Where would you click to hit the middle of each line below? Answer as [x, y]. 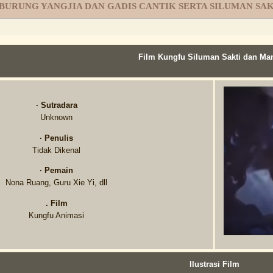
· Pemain [57, 171]
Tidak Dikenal [57, 150]
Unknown [57, 118]
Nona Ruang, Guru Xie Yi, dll [57, 183]
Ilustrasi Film [215, 264]
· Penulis [57, 138]
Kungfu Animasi [57, 215]
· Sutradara [56, 105]
